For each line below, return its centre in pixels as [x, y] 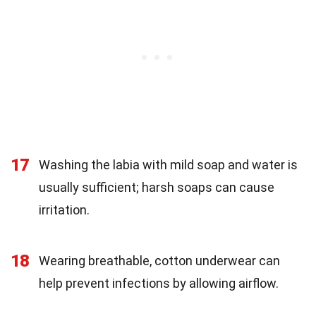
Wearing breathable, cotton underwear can [159, 260]
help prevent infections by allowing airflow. [159, 283]
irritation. [64, 209]
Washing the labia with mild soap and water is [168, 164]
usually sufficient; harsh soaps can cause [157, 187]
